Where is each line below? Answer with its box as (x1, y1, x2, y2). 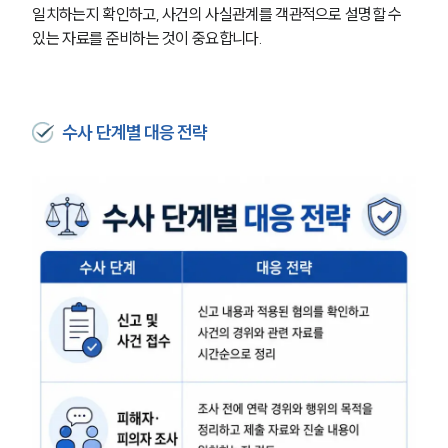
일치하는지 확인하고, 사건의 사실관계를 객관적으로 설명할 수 (32, 3, 405, 24)
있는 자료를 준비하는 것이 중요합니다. (32, 27, 262, 48)
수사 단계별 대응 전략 (62, 120, 207, 144)
